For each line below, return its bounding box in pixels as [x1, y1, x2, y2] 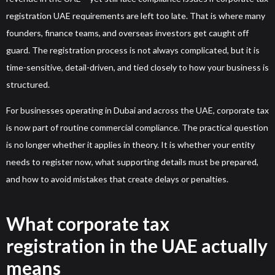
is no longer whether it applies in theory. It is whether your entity [6, 139, 255, 150]
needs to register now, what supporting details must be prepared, [6, 157, 258, 168]
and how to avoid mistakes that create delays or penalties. [6, 174, 228, 185]
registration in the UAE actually [6, 234, 268, 257]
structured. [6, 79, 50, 90]
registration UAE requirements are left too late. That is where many [6, 10, 265, 21]
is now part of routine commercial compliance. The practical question [6, 122, 268, 133]
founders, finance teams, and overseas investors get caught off [6, 28, 249, 39]
